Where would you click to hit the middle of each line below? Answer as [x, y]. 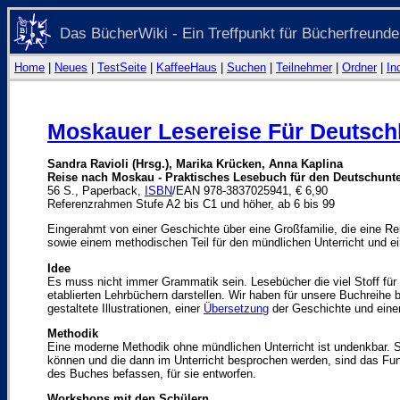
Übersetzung [236, 308]
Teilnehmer [304, 67]
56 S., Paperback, [96, 191]
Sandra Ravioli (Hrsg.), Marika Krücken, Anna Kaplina [195, 164]
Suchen [246, 67]
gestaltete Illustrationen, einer [125, 308]
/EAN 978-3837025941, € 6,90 [250, 191]
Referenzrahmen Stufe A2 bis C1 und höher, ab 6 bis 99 [191, 204]
